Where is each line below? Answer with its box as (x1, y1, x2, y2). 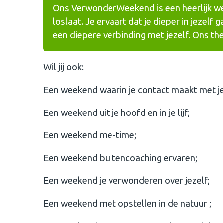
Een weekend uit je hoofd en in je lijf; (43, 107, 190, 118)
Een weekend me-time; (43, 130, 136, 141)
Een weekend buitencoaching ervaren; (43, 152, 197, 163)
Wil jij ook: (43, 62, 86, 73)
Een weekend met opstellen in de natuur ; (43, 198, 211, 209)
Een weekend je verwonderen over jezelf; (43, 175, 210, 186)
